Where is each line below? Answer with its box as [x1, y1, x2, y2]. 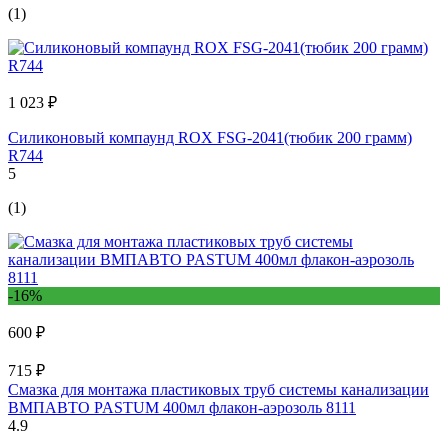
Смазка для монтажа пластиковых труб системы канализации [8, 381, 429, 399]
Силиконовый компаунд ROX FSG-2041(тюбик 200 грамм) [8, 129, 412, 147]
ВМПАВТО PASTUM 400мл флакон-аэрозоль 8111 [8, 399, 356, 417]
